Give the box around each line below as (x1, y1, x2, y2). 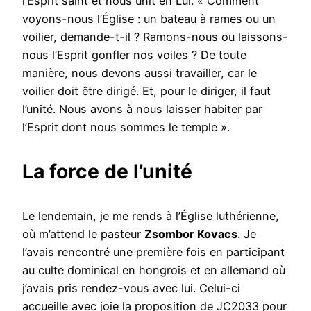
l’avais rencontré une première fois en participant (22, 244, 285, 259)
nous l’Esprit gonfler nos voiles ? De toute (22, 48, 246, 62)
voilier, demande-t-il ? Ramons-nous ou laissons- (22, 30, 288, 44)
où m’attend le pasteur (22, 226, 144, 241)
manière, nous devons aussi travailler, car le (22, 66, 257, 81)
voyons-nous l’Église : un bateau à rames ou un (22, 12, 276, 26)
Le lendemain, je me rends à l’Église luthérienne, (22, 208, 279, 223)
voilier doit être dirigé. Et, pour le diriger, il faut (22, 84, 271, 99)
